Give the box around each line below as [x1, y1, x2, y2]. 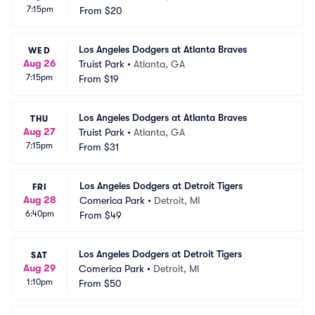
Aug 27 [23, 126, 56, 137]
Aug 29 [23, 262, 56, 274]
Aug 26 [23, 58, 56, 69]
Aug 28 [23, 194, 56, 205]
